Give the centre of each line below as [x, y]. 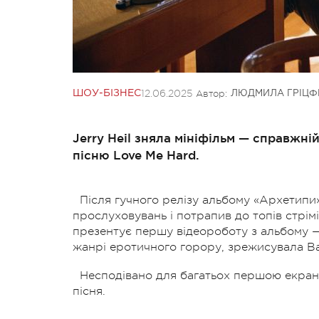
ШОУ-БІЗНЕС [107, 93]
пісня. [89, 291]
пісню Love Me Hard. [136, 155]
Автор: [211, 93]
